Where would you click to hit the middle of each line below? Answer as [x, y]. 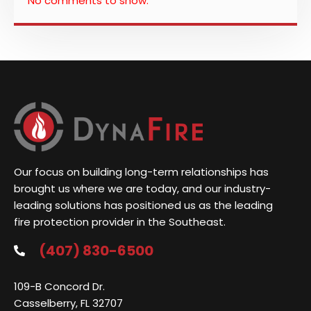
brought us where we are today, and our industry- [142, 188]
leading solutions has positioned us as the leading [143, 205]
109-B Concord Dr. [59, 286]
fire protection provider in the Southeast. [120, 221]
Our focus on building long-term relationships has [141, 171]
